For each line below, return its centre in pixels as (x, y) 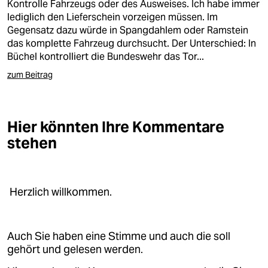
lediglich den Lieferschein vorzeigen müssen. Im (112, 17)
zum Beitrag (30, 75)
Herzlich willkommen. (60, 192)
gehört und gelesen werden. (75, 249)
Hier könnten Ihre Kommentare (116, 127)
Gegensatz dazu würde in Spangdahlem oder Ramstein (128, 30)
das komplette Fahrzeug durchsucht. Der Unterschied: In (132, 43)
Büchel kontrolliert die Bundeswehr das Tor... (106, 57)
